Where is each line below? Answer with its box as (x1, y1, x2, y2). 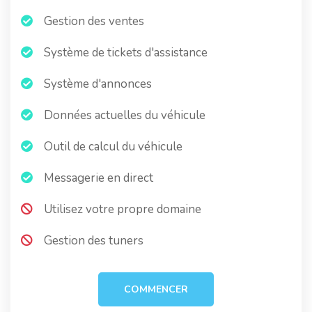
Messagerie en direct (41, 170, 153, 186)
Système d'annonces (41, 76, 152, 92)
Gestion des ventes (41, 13, 144, 29)
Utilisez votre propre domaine (41, 201, 201, 217)
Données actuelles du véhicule (41, 107, 205, 123)
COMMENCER (124, 283, 188, 296)
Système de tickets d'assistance (41, 45, 208, 61)
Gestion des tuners (41, 233, 143, 249)
